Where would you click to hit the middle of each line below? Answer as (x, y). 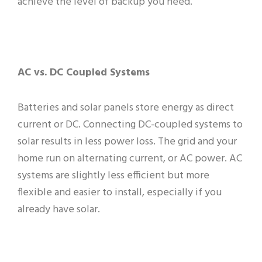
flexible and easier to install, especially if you (120, 193)
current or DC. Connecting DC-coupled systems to (130, 125)
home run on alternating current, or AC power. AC (130, 159)
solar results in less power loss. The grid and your (127, 142)
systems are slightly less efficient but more (113, 176)
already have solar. (59, 210)
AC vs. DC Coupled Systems (84, 73)
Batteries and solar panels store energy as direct (126, 108)
